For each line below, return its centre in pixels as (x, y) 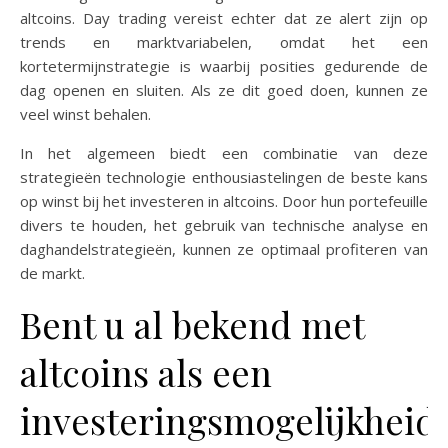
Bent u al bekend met (192, 324)
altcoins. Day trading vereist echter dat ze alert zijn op (224, 18)
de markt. (52, 273)
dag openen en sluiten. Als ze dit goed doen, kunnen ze (224, 90)
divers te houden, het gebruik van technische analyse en (224, 225)
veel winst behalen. (85, 114)
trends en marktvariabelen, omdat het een (224, 42)
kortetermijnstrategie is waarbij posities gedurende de (224, 66)
